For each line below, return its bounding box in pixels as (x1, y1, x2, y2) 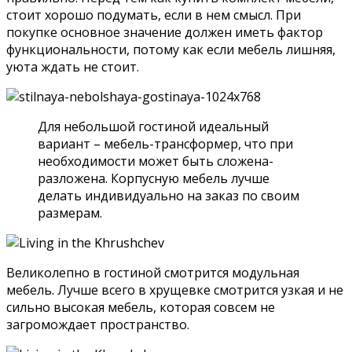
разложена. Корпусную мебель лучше (38, 170, 269, 188)
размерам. (38, 204, 102, 222)
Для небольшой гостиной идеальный (38, 118, 269, 136)
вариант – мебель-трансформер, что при (38, 135, 293, 153)
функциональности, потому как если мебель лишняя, (6, 41, 335, 59)
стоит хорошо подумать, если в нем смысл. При (6, 6, 301, 24)
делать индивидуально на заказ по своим (38, 187, 299, 205)
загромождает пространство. (6, 316, 189, 334)
